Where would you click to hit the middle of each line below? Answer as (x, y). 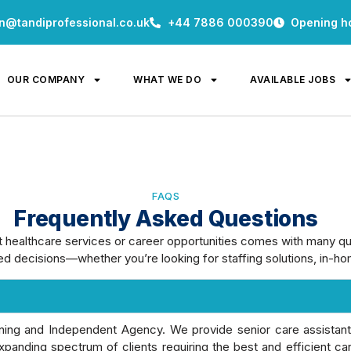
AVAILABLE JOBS (293, 80)
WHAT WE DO (168, 80)
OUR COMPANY (46, 80)
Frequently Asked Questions (166, 219)
